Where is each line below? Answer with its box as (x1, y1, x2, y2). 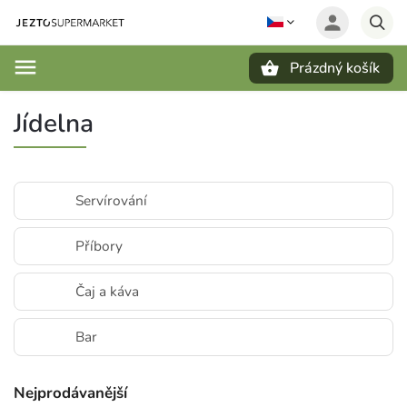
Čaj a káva (75, 282, 139, 301)
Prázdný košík (290, 58, 380, 78)
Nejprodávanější (14, 382, 127, 403)
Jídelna (14, 106, 94, 141)
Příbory (75, 236, 123, 255)
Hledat (80, 92, 127, 107)
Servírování (75, 191, 147, 210)
